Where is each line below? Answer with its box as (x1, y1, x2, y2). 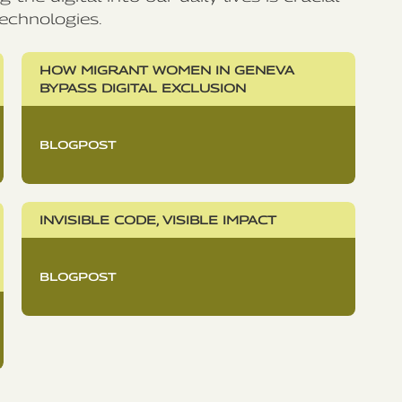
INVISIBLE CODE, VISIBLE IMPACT (39, 213, 276, 228)
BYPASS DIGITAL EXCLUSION (39, 81, 246, 96)
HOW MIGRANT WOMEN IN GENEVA (39, 63, 294, 78)
